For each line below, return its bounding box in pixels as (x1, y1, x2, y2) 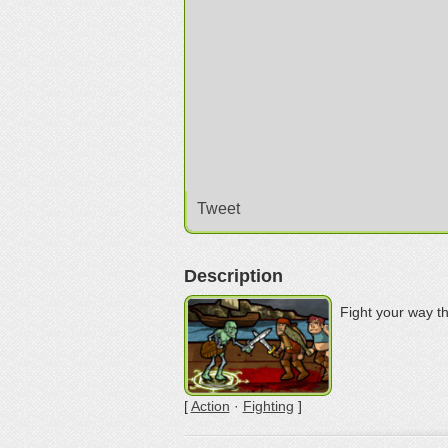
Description (183, 266, 283, 286)
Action (190, 398, 230, 414)
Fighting (242, 398, 294, 414)
